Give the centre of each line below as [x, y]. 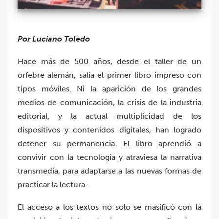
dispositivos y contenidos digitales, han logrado [109, 130]
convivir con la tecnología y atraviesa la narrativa [109, 157]
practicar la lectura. [52, 184]
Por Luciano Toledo [54, 39]
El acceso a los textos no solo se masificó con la [109, 207]
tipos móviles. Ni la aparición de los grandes [109, 88]
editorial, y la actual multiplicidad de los [109, 116]
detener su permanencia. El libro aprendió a [109, 143]
